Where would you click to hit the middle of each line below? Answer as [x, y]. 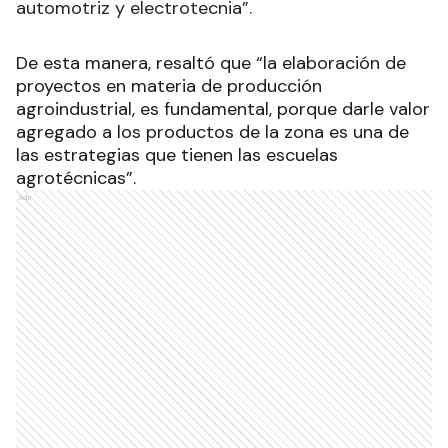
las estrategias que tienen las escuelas [177, 154]
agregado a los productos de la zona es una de [212, 131]
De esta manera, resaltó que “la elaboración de [211, 62]
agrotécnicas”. [76, 177]
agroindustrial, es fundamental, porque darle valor [223, 108]
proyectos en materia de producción [169, 85]
